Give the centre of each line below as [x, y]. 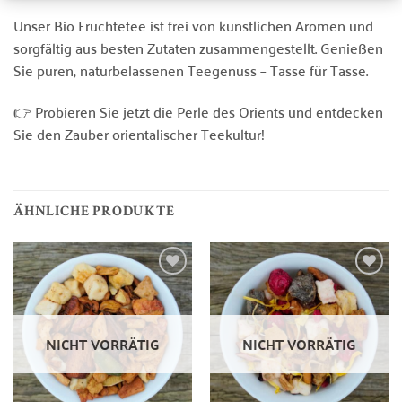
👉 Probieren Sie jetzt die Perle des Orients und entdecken [198, 111]
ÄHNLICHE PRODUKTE [94, 213]
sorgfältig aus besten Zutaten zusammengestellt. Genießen [198, 47]
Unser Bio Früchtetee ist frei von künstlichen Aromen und [193, 25]
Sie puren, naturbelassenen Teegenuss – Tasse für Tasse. [191, 70]
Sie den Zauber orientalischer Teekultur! [139, 133]
